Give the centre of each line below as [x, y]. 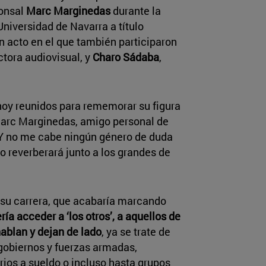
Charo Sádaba [126, 57]
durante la [136, 10]
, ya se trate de [136, 231]
